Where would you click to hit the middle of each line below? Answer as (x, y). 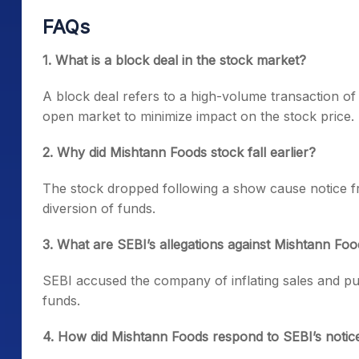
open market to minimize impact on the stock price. (198, 117)
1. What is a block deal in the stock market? (174, 61)
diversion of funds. (99, 209)
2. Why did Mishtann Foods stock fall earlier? (179, 153)
